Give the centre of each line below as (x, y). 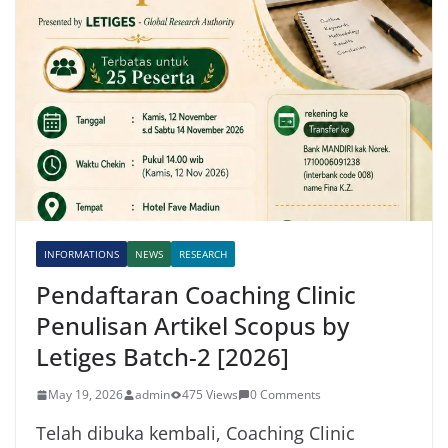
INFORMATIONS (81, 254)
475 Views (210, 395)
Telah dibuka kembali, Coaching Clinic (195, 433)
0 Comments (285, 395)
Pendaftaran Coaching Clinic (196, 295)
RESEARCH (203, 254)
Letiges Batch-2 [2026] (162, 357)
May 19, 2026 (85, 395)
